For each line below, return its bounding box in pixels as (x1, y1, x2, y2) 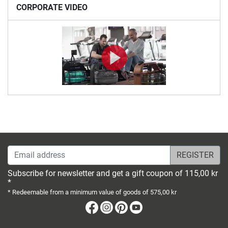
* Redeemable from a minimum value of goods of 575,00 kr (8, 188, 177, 196)
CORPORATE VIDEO (16, 3, 88, 13)
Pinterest (129, 202, 160, 212)
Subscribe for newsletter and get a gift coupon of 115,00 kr (8, 168, 218, 178)
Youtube (144, 202, 173, 212)
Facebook (99, 202, 134, 212)
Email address (7, 146, 58, 156)
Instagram (114, 202, 151, 212)
